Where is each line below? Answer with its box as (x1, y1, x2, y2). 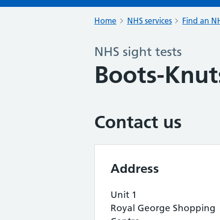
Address (110, 161, 159, 176)
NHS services (127, 16, 172, 26)
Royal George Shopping (110, 202, 216, 214)
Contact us (94, 111, 182, 133)
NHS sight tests (94, 44, 182, 59)
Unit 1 (110, 189, 137, 200)
